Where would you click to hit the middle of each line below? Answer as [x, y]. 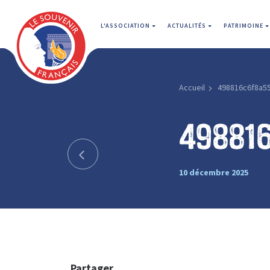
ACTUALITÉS [188, 26]
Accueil [192, 87]
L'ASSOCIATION [126, 26]
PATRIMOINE [244, 26]
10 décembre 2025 [213, 172]
